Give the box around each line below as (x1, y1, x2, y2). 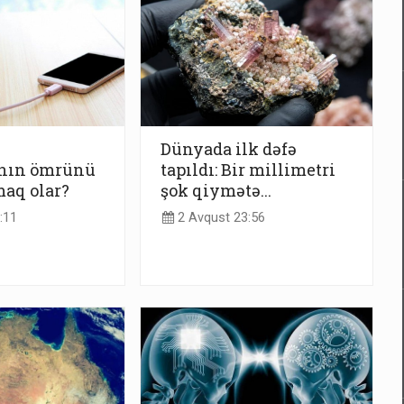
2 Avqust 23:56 (174, 210, 265, 226)
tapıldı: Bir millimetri (161, 158, 335, 180)
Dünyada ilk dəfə (161, 137, 297, 160)
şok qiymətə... (161, 179, 271, 201)
